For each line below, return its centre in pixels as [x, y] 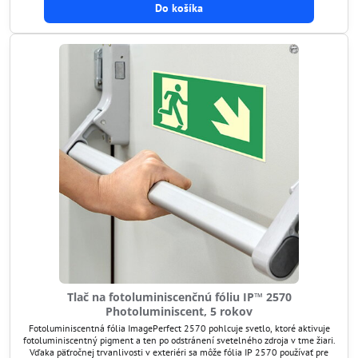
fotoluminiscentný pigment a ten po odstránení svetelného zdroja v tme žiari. [179, 340]
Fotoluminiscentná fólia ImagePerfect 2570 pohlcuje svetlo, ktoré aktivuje [179, 328]
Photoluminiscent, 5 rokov [179, 311]
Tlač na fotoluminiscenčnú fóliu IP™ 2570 [179, 297]
